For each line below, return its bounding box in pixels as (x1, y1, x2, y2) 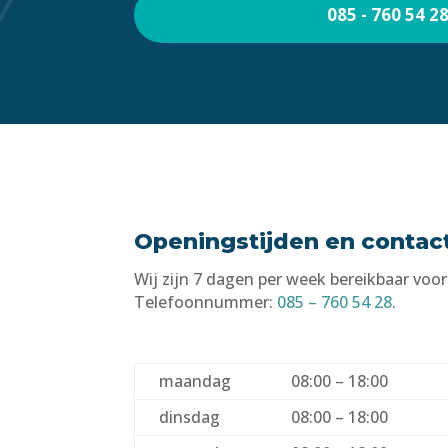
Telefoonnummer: (134, 290, 278, 313)
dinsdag (159, 406, 221, 429)
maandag (159, 370, 232, 393)
